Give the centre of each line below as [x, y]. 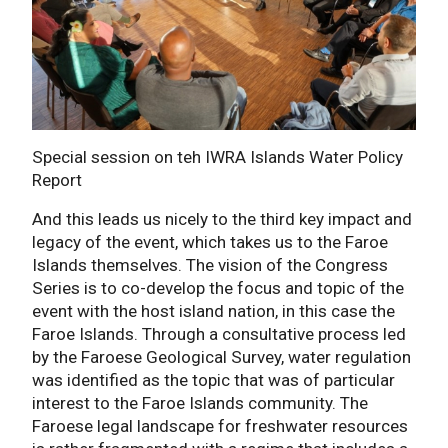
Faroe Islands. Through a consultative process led [219, 334]
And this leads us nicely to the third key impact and [222, 219]
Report [57, 180]
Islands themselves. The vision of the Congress [210, 265]
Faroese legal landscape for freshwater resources [220, 426]
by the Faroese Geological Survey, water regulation [221, 357]
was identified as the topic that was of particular [213, 380]
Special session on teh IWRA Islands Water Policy [217, 157]
